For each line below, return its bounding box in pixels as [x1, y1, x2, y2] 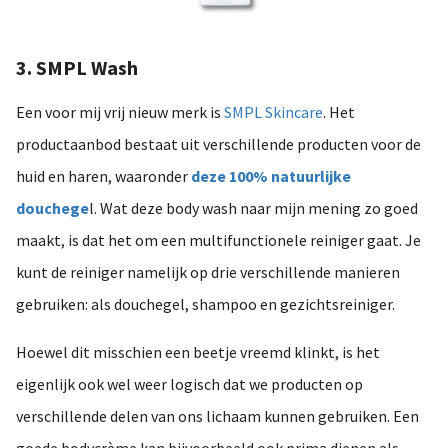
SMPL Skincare [224, 101, 323, 122]
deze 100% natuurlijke [191, 165, 351, 186]
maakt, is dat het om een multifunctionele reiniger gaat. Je [16, 229, 421, 250]
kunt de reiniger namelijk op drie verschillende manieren [16, 261, 400, 282]
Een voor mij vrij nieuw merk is [16, 101, 224, 122]
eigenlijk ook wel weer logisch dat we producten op [16, 373, 363, 394]
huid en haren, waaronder [16, 165, 191, 186]
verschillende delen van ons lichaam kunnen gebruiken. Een [16, 405, 419, 426]
